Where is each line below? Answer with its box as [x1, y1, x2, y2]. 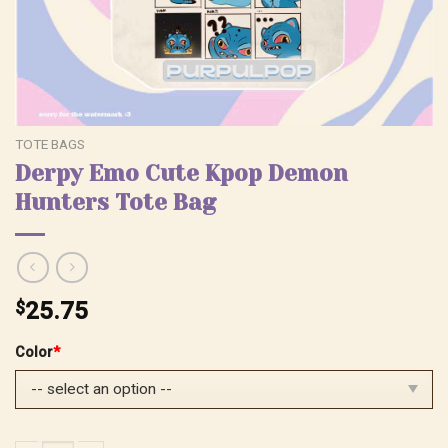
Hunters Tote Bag [15, 189, 216, 215]
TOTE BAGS [15, 136, 85, 152]
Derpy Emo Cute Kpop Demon [15, 160, 348, 186]
